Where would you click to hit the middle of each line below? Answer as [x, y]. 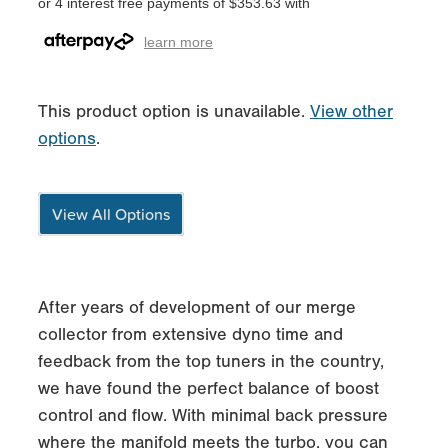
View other [351, 111]
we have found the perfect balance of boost [208, 388]
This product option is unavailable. [174, 111]
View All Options [111, 213]
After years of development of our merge [197, 307]
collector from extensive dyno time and [190, 334]
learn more [178, 41]
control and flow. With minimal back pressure [213, 415]
